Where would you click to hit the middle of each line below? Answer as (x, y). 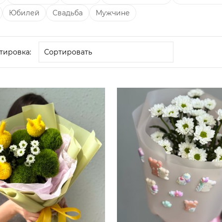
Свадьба (68, 13)
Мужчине (113, 13)
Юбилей (24, 13)
